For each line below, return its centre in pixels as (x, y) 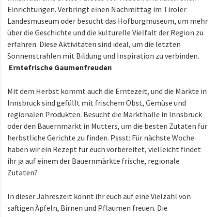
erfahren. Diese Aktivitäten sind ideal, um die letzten (94, 44)
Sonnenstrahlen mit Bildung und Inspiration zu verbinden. (103, 56)
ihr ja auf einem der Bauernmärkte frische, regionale (93, 161)
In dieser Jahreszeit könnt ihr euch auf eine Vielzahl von (99, 196)
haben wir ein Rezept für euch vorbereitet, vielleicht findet (104, 149)
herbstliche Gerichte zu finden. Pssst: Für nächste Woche (101, 138)
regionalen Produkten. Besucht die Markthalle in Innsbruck (105, 115)
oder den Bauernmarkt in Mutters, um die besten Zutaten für (107, 126)
